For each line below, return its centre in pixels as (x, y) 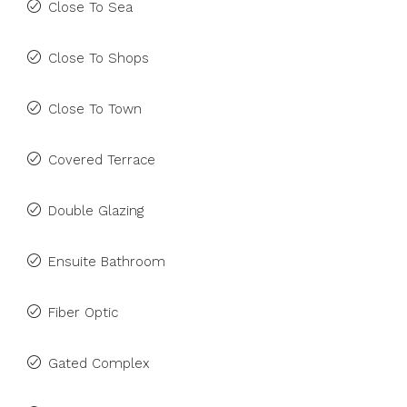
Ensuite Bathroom (107, 262)
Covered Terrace (102, 160)
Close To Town (95, 109)
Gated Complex (99, 363)
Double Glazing (96, 211)
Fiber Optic (83, 313)
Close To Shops (99, 58)
